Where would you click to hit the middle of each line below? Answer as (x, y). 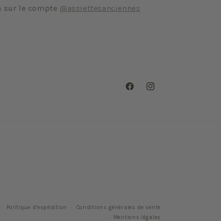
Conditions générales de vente (118, 207)
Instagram (164, 92)
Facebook (141, 92)
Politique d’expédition (37, 207)
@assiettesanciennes (100, 8)
